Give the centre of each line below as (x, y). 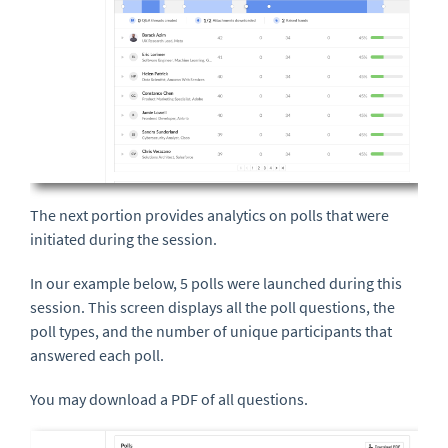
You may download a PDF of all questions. (170, 399)
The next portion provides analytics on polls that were (209, 215)
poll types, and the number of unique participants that (211, 331)
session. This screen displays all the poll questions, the (212, 307)
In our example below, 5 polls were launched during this (216, 283)
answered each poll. (98, 355)
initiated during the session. (123, 239)
